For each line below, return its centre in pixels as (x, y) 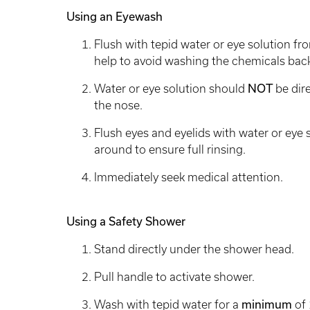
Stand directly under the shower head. (195, 249)
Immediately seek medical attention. (190, 177)
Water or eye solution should (171, 89)
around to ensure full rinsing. (171, 149)
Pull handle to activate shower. (176, 277)
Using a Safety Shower (127, 221)
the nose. (120, 105)
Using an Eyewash (116, 17)
